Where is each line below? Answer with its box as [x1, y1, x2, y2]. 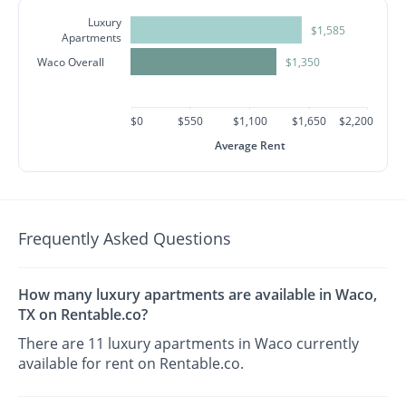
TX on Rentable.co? [18, 304, 149, 325]
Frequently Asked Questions [18, 227, 232, 249]
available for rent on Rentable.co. [18, 353, 245, 374]
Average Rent [214, 138, 285, 153]
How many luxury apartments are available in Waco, [18, 285, 378, 305]
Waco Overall [37, 53, 105, 70]
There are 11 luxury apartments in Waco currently [18, 333, 360, 354]
